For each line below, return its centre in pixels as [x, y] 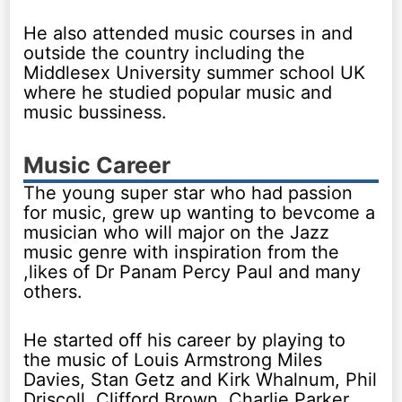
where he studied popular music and [178, 92]
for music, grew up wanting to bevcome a [200, 212]
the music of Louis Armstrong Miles [173, 359]
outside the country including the [165, 52]
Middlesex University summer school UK [195, 72]
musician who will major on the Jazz [177, 232]
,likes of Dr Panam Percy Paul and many [192, 271]
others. [53, 291]
